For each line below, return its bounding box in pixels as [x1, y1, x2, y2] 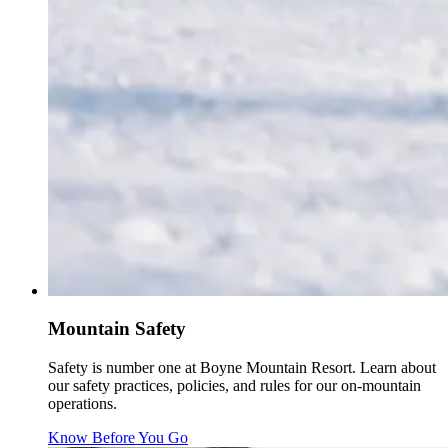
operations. [48, 394, 117, 412]
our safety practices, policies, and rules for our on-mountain [48, 376, 421, 394]
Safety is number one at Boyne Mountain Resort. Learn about [48, 358, 436, 376]
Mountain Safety [48, 318, 186, 340]
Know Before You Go [48, 428, 188, 446]
